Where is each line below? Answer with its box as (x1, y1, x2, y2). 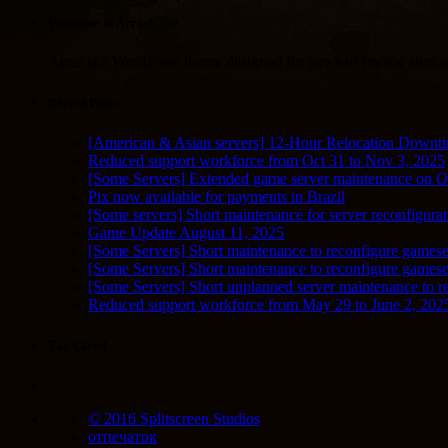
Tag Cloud (48, 337, 107, 353)
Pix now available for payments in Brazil (88, 187, 345, 205)
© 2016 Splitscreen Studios (88, 409, 260, 427)
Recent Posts (48, 95, 118, 111)
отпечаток (88, 427, 157, 445)
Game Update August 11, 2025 (88, 223, 284, 241)
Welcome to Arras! (48, 15, 153, 31)
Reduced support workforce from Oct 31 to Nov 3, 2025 (88, 151, 445, 169)
